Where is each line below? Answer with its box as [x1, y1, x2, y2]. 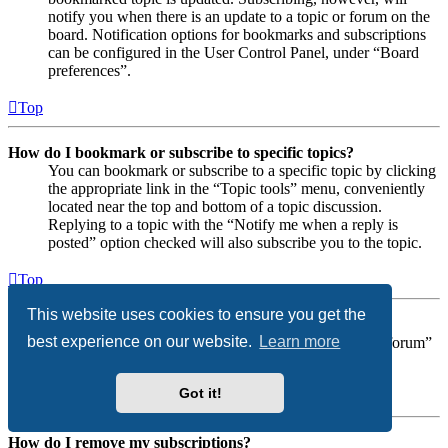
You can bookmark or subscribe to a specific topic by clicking [48, 161, 436, 179]
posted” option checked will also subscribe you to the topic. [48, 233, 422, 251]
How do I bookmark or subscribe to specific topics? [8, 143, 354, 161]
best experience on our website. [27, 333, 257, 351]
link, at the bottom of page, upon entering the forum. [48, 351, 377, 369]
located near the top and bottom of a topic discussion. [48, 197, 382, 215]
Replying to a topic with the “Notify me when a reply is [48, 215, 398, 233]
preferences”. [48, 61, 131, 79]
